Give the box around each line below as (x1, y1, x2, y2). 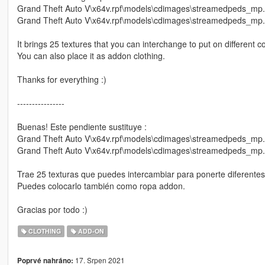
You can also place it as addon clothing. (17, 50, 165, 62)
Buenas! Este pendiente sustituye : (17, 121, 147, 133)
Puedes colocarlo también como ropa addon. (17, 180, 185, 192)
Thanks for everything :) (17, 73, 106, 86)
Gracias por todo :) (17, 203, 88, 216)
